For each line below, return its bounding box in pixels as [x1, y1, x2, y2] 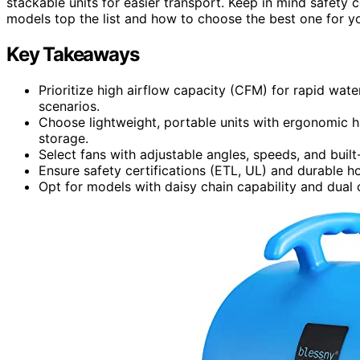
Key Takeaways [6, 42, 139, 66]
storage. [39, 129, 88, 146]
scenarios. [39, 97, 100, 114]
